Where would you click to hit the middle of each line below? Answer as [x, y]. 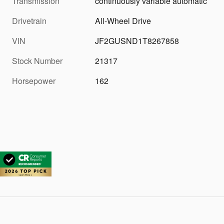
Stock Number [37, 61]
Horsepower [34, 81]
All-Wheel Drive [123, 21]
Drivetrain [29, 21]
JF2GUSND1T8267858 [137, 41]
